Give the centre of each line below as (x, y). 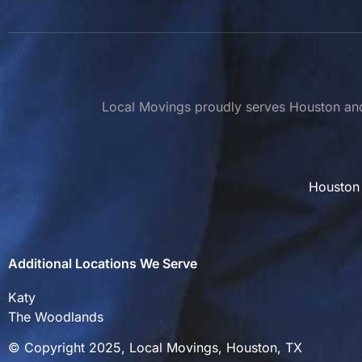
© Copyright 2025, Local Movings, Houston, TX (155, 348)
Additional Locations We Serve (103, 264)
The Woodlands (56, 317)
